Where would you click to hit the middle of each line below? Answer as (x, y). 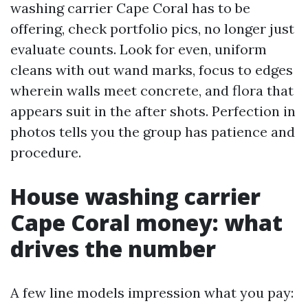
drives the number (113, 249)
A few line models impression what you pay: (152, 293)
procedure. (46, 152)
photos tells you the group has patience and (153, 132)
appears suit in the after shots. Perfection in (153, 111)
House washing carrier (135, 196)
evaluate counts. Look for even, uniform (139, 49)
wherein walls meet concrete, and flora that (152, 90)
